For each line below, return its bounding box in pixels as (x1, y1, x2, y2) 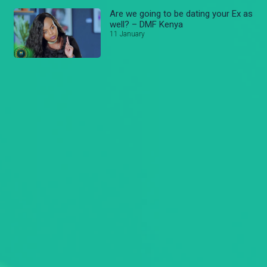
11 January (110, 30, 145, 39)
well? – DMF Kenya (110, 19, 184, 30)
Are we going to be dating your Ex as (110, 8, 253, 20)
